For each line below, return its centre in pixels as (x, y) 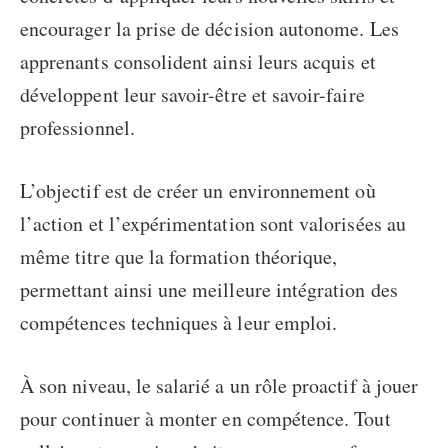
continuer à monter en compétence (203, 419)
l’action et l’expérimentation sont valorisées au (213, 224)
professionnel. (77, 128)
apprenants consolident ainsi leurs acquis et (198, 62)
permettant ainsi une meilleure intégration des (209, 290)
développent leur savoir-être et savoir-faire (192, 95)
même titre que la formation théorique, (179, 257)
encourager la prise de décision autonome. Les (209, 29)
